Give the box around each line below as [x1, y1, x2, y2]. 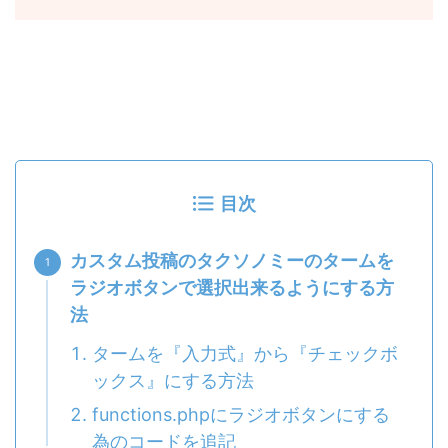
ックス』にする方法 [92, 370, 254, 392]
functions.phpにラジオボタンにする [92, 404, 390, 426]
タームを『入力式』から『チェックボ [92, 343, 398, 365]
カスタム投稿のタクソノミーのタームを [70, 250, 394, 272]
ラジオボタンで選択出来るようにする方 [70, 277, 394, 299]
